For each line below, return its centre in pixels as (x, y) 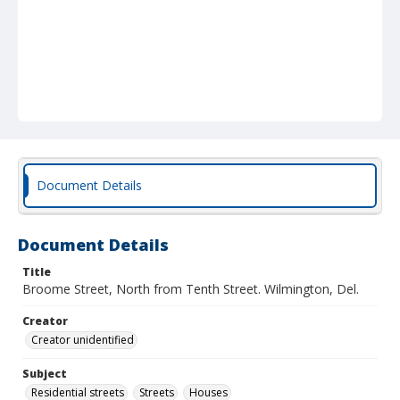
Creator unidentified (83, 340)
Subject (45, 374)
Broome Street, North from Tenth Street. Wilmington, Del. (191, 289)
